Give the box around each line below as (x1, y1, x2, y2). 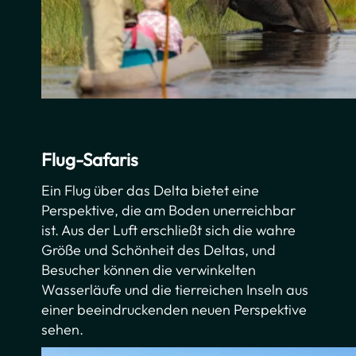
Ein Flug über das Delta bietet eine (41, 180, 260, 199)
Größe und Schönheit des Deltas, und (41, 240, 277, 259)
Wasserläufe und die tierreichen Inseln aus (41, 280, 309, 299)
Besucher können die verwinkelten (41, 260, 257, 279)
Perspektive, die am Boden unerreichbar (41, 200, 296, 219)
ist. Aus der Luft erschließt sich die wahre (41, 220, 296, 239)
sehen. (41, 319, 84, 339)
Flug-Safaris (41, 147, 139, 171)
